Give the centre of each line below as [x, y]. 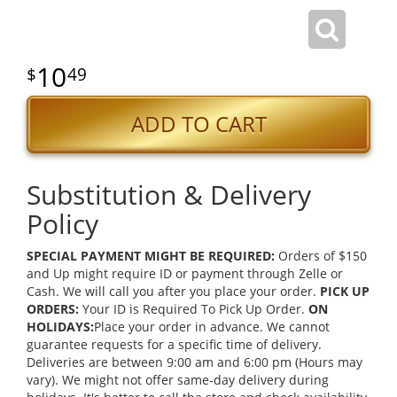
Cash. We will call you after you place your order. [173, 292]
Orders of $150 [321, 256]
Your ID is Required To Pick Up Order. [194, 309]
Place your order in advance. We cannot [212, 327]
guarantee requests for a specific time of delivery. [174, 345]
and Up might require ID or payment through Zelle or [185, 274]
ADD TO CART [198, 125]
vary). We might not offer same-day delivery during [178, 380]
